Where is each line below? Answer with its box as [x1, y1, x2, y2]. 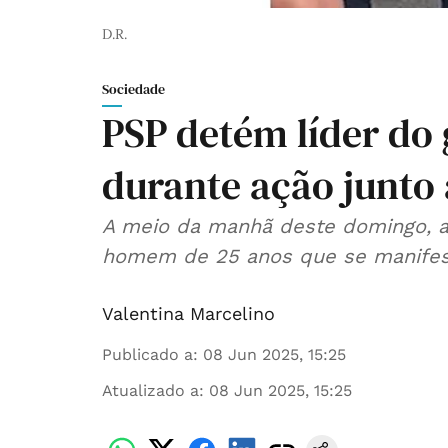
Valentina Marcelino [102, 303, 275, 325]
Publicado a [102, 345, 193, 365]
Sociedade [102, 79, 165, 100]
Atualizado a [102, 381, 199, 401]
